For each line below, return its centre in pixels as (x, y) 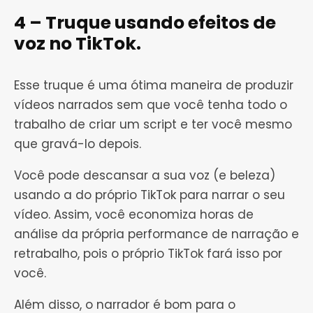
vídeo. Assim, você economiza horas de (134, 215)
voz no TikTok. (78, 44)
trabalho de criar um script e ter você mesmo (153, 125)
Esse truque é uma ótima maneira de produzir (154, 86)
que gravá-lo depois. (78, 144)
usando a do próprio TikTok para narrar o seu (150, 195)
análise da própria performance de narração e (156, 234)
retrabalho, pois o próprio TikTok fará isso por (148, 254)
